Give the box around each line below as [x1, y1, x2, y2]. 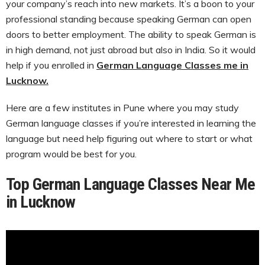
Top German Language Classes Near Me [6, 174, 256, 194]
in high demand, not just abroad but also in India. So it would [6, 43, 256, 56]
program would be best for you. [6, 147, 137, 160]
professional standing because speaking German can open [6, 12, 251, 25]
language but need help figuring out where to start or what [6, 132, 253, 144]
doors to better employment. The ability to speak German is [6, 28, 256, 40]
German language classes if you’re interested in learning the [6, 117, 256, 129]
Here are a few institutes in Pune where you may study [6, 101, 239, 114]
